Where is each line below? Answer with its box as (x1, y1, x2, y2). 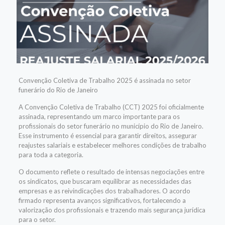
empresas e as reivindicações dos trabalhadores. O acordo (18, 186, 190, 195)
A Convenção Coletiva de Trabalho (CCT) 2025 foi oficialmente (18, 102, 204, 111)
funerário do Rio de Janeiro (18, 85, 98, 94)
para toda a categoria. (18, 150, 83, 159)
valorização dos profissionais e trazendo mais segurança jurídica (18, 205, 205, 214)
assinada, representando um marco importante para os (18, 112, 180, 121)
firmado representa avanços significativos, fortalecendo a (18, 196, 186, 204)
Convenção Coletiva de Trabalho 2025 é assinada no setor (18, 76, 191, 84)
